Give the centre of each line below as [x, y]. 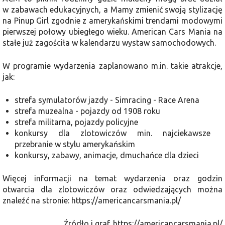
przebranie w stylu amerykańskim [75, 144]
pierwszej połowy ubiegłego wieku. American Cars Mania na [113, 31]
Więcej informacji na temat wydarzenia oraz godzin [113, 178]
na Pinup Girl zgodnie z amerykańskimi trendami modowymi [113, 20]
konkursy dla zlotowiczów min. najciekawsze [113, 133]
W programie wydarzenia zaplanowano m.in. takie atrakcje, [113, 66]
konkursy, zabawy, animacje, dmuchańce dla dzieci [107, 155]
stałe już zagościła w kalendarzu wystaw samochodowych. [109, 42]
